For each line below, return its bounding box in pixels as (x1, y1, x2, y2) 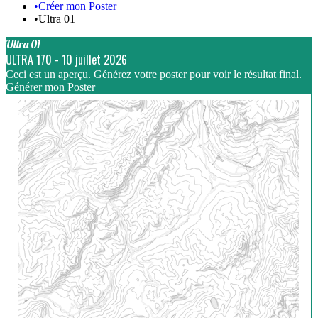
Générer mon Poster (6, 80, 95, 93)
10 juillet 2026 (62, 50, 127, 68)
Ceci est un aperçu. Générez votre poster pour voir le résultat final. (6, 67, 302, 80)
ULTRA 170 (6, 50, 52, 68)
